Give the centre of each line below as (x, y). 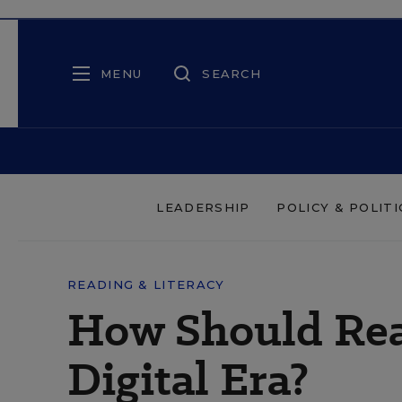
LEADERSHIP (203, 207)
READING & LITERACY (146, 284)
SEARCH (232, 73)
